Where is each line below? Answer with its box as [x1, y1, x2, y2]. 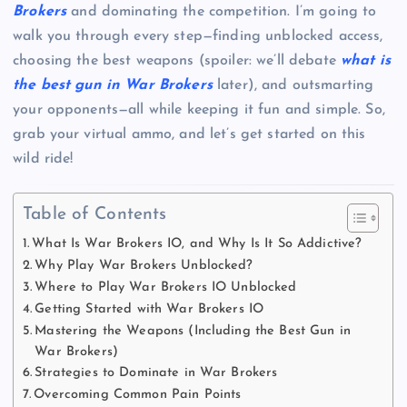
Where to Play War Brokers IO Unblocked [35, 281, 297, 295]
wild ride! [13, 152, 74, 167]
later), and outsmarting [212, 78, 374, 94]
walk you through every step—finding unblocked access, [13, 29, 383, 45]
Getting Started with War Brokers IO [35, 303, 264, 317]
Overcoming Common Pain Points [34, 388, 242, 402]
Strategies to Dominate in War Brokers [35, 366, 278, 381]
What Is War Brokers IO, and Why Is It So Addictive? [32, 237, 362, 252]
